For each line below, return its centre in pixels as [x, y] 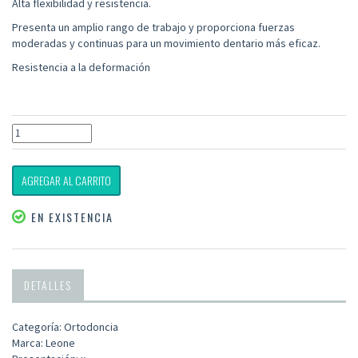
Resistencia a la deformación [81, 68]
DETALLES [48, 285]
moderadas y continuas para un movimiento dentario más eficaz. [166, 44]
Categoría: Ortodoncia [65, 327]
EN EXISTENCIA [70, 217]
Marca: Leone [44, 343]
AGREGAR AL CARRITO [66, 181]
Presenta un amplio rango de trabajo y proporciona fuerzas [153, 28]
